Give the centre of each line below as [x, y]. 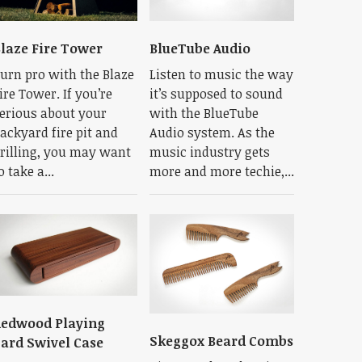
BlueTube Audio [200, 48]
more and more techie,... [221, 171]
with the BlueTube [204, 113]
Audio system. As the [212, 133]
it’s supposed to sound [216, 94]
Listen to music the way [221, 74]
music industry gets [209, 152]
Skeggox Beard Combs [221, 341]
